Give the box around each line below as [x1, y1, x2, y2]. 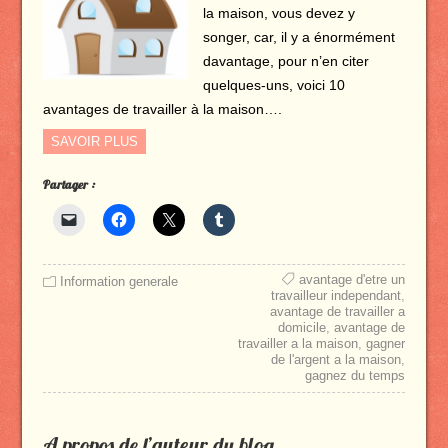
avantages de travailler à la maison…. [42, 101, 282, 117]
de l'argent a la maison [271, 352, 402, 367]
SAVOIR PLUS [50, 134, 138, 149]
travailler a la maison [238, 336, 359, 351]
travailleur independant [271, 288, 402, 303]
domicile [278, 320, 327, 335]
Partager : [42, 177, 95, 192]
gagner [366, 336, 406, 351]
